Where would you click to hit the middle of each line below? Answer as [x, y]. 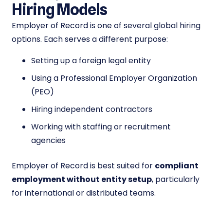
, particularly [176, 180]
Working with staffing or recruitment [101, 127]
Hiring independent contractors [92, 109]
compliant [177, 166]
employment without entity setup [82, 180]
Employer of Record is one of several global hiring [106, 26]
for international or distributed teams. [84, 193]
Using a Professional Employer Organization [114, 78]
